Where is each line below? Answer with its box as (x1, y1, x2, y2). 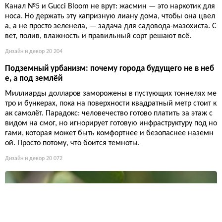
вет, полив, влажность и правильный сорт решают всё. (5, 32, 191, 41)
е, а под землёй (5, 74, 62, 83)
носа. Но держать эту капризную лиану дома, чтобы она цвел (5, 12, 215, 21)
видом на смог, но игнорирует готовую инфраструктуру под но (5, 119, 217, 128)
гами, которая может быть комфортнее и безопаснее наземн (5, 129, 214, 138)
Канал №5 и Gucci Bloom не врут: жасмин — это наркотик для (5, 2, 215, 11)
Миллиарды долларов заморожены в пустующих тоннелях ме (5, 90, 217, 98)
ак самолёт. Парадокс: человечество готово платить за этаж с (5, 110, 213, 118)
